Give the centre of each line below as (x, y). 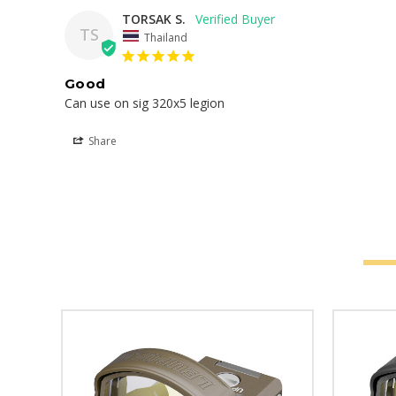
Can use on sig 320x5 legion (145, 103)
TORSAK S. (154, 19)
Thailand (166, 37)
